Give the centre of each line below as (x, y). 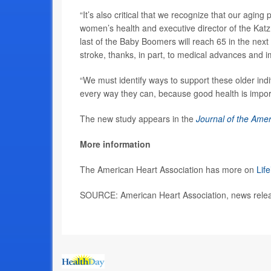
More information (115, 144)
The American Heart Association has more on (168, 170)
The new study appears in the (138, 119)
